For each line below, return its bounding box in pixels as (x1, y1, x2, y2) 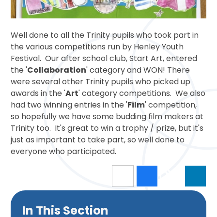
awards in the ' (11, 87, 66, 99)
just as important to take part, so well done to (11, 134, 185, 145)
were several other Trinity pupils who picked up (11, 76, 191, 87)
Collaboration (27, 64, 87, 76)
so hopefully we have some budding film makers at (11, 110, 204, 122)
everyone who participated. (11, 145, 117, 157)
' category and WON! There (86, 64, 190, 76)
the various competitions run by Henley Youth (11, 41, 184, 52)
